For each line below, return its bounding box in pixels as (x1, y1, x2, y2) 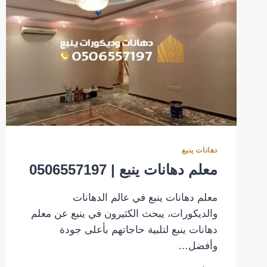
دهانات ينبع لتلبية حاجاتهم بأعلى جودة (60, 224, 218, 236)
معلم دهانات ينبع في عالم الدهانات (73, 192, 218, 204)
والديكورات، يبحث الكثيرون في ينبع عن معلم (31, 208, 218, 220)
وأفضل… (178, 240, 218, 252)
